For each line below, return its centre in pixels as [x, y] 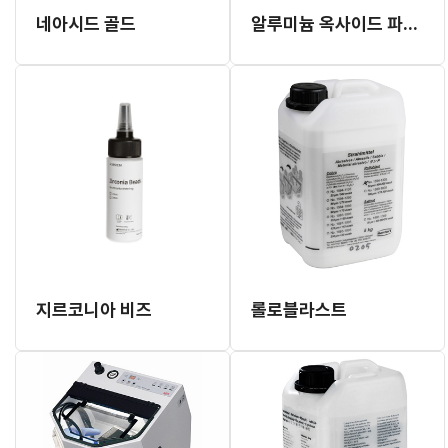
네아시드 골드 [86, 23]
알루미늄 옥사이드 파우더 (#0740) [410, 23]
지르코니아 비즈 [94, 309]
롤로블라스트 [299, 309]
